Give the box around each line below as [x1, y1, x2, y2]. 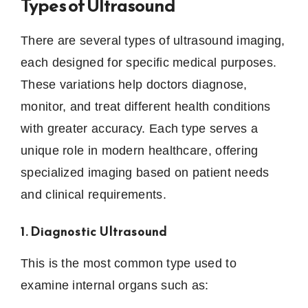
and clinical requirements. [21, 188, 166, 202]
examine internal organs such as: [21, 278, 209, 293]
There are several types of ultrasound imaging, [21, 34, 285, 48]
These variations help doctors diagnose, [21, 78, 247, 92]
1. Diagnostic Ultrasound [21, 222, 167, 241]
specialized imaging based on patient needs [21, 166, 269, 180]
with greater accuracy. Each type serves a [21, 122, 258, 136]
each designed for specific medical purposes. [21, 56, 277, 70]
